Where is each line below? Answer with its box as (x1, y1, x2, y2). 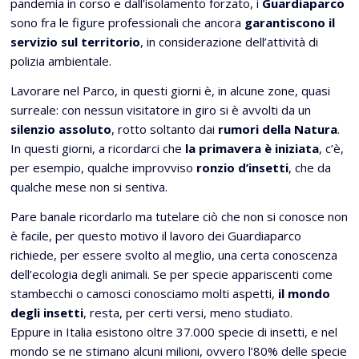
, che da (288, 159, 331, 175)
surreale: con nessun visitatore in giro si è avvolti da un (10, 102, 311, 118)
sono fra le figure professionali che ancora (10, 14, 244, 30)
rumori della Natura (218, 121, 337, 137)
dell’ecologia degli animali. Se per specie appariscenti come (10, 266, 333, 282)
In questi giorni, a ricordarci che (10, 140, 185, 156)
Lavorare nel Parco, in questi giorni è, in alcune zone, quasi (10, 83, 330, 99)
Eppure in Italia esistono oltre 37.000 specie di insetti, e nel (10, 324, 337, 340)
